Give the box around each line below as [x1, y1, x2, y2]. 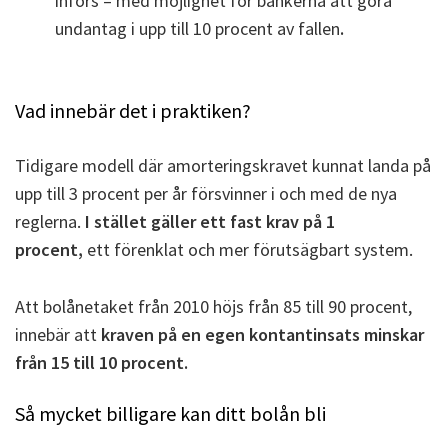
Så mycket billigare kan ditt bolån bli [15, 400, 326, 426]
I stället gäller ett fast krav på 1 [85, 210, 335, 234]
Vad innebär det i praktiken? [15, 98, 251, 124]
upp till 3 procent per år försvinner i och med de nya [15, 182, 397, 206]
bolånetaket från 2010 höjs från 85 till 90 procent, [43, 294, 412, 318]
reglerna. [15, 210, 81, 234]
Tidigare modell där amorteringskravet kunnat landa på [15, 154, 431, 178]
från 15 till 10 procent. [15, 350, 188, 374]
